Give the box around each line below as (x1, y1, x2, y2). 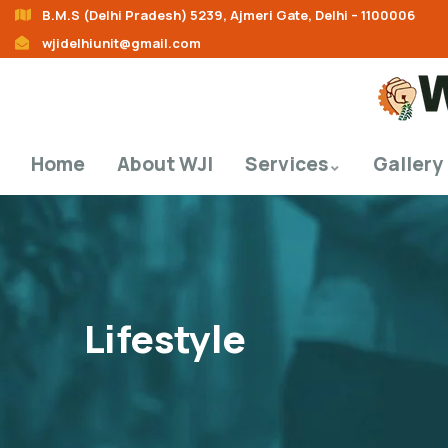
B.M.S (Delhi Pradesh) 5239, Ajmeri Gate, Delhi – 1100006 (41, 6, 415, 24)
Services (245, 151, 328, 177)
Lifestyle (84, 312, 246, 364)
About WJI (117, 151, 213, 177)
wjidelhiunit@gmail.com (41, 34, 201, 52)
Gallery (373, 151, 443, 177)
